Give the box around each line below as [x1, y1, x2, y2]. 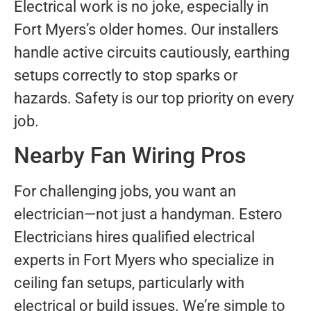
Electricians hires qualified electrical [14, 228, 255, 246]
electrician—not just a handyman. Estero [14, 205, 283, 223]
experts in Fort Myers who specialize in [14, 251, 274, 269]
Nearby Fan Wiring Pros [14, 142, 246, 169]
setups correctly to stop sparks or [14, 66, 237, 84]
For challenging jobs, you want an [14, 182, 236, 200]
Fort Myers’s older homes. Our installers [14, 20, 278, 38]
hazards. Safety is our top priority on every [14, 89, 294, 107]
